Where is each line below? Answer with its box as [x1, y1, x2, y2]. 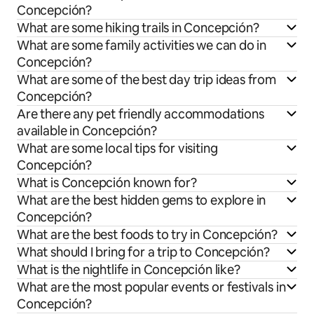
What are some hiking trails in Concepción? [17, 20, 259, 36]
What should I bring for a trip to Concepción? [17, 244, 270, 261]
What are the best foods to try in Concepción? [17, 226, 278, 243]
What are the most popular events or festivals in [17, 279, 286, 296]
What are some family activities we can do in [17, 37, 267, 54]
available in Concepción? [17, 123, 157, 139]
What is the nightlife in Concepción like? [17, 261, 240, 278]
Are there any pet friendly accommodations [17, 106, 264, 123]
